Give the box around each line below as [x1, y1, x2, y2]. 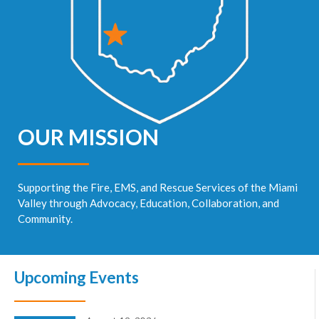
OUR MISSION [18, 124, 159, 150]
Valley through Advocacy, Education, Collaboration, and [18, 196, 279, 209]
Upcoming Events [14, 267, 139, 287]
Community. [18, 211, 73, 225]
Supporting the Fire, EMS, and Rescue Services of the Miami [18, 180, 298, 194]
